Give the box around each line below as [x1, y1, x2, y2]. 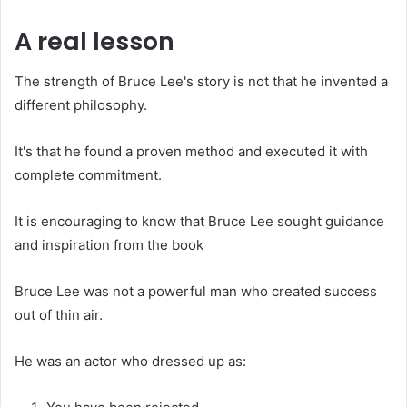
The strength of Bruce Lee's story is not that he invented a [15, 73, 388, 91]
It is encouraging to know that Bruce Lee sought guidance [15, 213, 384, 231]
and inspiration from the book [15, 236, 203, 254]
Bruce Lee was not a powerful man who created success [15, 283, 377, 301]
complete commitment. [15, 166, 162, 184]
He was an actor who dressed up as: [15, 352, 246, 371]
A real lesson [15, 24, 174, 58]
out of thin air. [15, 306, 103, 324]
